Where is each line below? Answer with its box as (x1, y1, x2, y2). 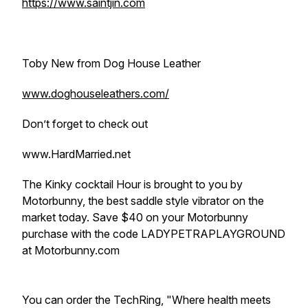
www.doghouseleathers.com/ (22, 87, 169, 100)
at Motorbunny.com (22, 243, 122, 257)
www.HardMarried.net (22, 147, 133, 161)
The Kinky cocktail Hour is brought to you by (22, 177, 243, 191)
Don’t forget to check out (22, 117, 151, 131)
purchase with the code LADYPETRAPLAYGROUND (22, 227, 285, 241)
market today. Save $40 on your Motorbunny (22, 210, 248, 224)
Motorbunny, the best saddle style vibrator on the (22, 194, 264, 208)
